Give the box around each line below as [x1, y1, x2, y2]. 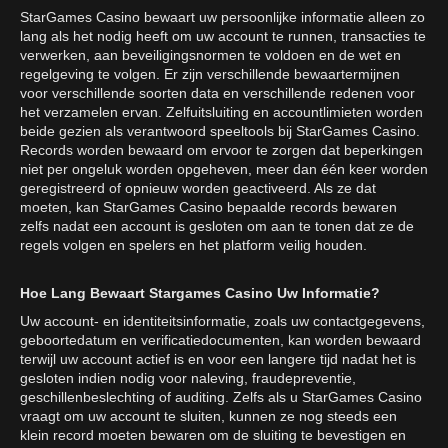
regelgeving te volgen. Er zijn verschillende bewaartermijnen [20, 66, 400, 83]
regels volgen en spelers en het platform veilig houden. [20, 237, 367, 254]
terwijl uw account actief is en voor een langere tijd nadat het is [20, 351, 416, 368]
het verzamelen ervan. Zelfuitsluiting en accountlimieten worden [20, 104, 423, 121]
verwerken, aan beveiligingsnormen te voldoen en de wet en [20, 47, 401, 64]
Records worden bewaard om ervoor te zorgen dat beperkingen [20, 142, 423, 159]
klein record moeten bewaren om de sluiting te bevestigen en [20, 427, 406, 444]
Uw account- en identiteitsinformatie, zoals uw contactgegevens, [20, 313, 425, 330]
